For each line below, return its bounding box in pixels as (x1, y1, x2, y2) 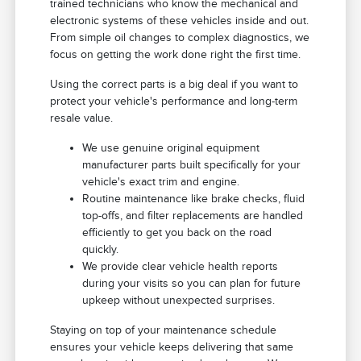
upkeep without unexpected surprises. (82, 294, 276, 307)
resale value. (50, 112, 114, 125)
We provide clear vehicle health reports (82, 260, 279, 273)
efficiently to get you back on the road (82, 226, 272, 239)
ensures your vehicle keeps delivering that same (50, 341, 294, 354)
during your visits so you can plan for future (82, 277, 301, 290)
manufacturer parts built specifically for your (82, 159, 301, 172)
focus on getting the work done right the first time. (50, 48, 301, 61)
